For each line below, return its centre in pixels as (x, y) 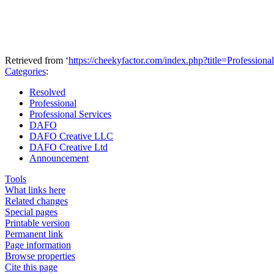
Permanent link (34, 234)
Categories (25, 71)
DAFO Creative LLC (71, 136)
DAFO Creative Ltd (68, 147)
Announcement (59, 158)
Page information (38, 245)
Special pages (31, 212)
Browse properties (40, 256)
